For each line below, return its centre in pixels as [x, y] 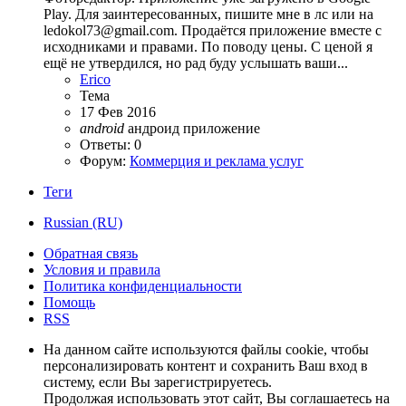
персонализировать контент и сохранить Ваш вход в [206, 366]
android [102, 129]
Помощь [69, 303]
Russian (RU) [83, 223]
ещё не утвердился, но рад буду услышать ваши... [196, 63]
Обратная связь [91, 254]
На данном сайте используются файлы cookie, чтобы [206, 350]
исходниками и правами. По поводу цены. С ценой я [208, 47]
